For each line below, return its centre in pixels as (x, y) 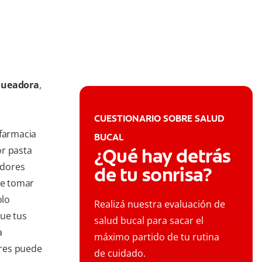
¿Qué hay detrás (163, 156)
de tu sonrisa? (153, 175)
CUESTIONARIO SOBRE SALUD (159, 119)
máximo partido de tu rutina (157, 237)
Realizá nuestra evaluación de (160, 204)
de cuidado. (120, 254)
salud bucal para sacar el (149, 221)
